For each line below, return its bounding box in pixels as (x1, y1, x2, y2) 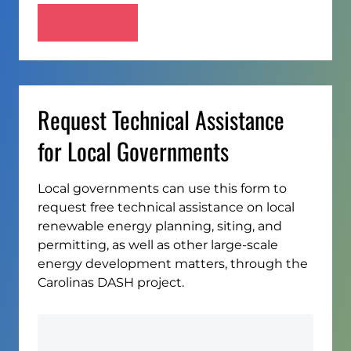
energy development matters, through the (38, 255, 308, 271)
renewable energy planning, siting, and (38, 218, 282, 233)
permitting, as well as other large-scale (38, 237, 278, 252)
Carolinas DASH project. (38, 274, 184, 290)
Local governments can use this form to (38, 180, 287, 196)
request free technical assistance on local (38, 199, 295, 215)
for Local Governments (38, 132, 229, 168)
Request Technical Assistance (38, 101, 284, 137)
